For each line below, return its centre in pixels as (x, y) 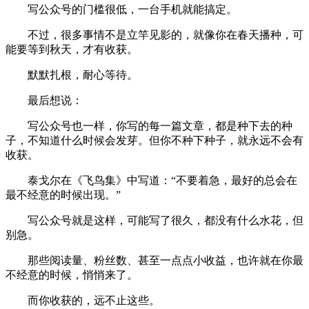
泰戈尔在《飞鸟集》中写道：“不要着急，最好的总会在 (162, 180)
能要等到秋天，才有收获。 (72, 49)
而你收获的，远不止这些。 (94, 300)
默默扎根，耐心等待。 (83, 74)
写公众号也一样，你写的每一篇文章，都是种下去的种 (160, 126)
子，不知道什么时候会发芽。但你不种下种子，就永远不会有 (154, 140)
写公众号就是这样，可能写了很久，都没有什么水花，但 (166, 220)
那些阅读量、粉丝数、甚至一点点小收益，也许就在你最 (166, 260)
